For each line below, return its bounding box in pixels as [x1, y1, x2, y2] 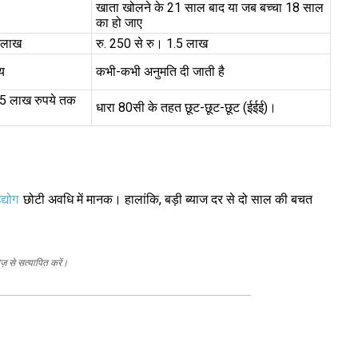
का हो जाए [95, 15, 142, 31]
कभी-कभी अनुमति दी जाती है [95, 64, 225, 80]
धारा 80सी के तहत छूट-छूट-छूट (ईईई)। [95, 100, 276, 116]
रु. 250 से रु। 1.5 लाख [95, 36, 208, 52]
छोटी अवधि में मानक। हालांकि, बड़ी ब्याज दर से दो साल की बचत [19, 191, 312, 207]
